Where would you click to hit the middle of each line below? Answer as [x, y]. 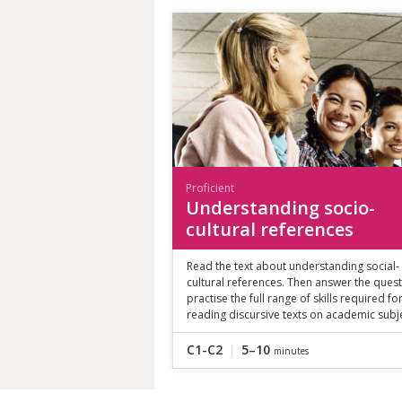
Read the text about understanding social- [293, 266]
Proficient [210, 188]
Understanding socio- [280, 207]
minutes [291, 350]
